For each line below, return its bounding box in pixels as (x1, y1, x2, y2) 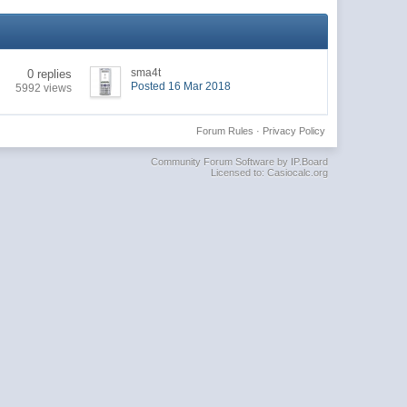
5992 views (15, 81, 73, 94)
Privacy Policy (262, 124, 325, 136)
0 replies (27, 66, 73, 81)
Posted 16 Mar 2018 (131, 79, 232, 93)
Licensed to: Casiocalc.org (210, 166, 328, 178)
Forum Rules (195, 124, 253, 136)
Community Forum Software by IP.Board (150, 155, 328, 167)
